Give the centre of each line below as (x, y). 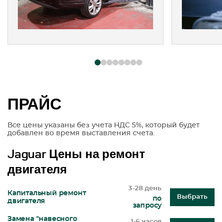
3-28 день (145, 189)
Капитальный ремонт (47, 194)
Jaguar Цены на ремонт (76, 155)
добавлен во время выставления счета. (81, 134)
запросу (147, 206)
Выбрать (192, 197)
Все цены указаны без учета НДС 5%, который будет (104, 126)
